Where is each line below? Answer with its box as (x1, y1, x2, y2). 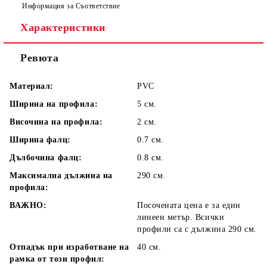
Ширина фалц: (10, 135, 71, 144)
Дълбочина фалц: (10, 153, 82, 162)
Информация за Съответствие (22, 1, 120, 10)
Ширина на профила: (10, 100, 98, 108)
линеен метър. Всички (137, 213, 225, 222)
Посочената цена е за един (137, 201, 241, 210)
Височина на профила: (10, 117, 103, 126)
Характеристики (20, 21, 105, 33)
